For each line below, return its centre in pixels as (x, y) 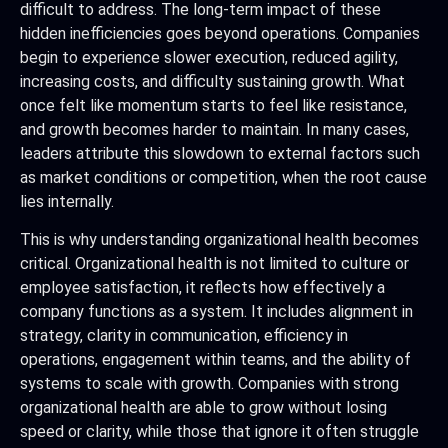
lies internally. (67, 201)
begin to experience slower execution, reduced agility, (209, 57)
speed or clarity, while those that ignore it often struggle (219, 432)
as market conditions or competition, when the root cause (223, 177)
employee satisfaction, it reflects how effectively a (202, 288)
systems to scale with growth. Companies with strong (209, 384)
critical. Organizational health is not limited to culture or (214, 264)
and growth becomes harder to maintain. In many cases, (214, 129)
